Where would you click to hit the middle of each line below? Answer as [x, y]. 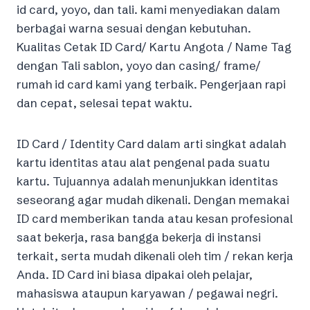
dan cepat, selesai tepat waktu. [104, 103]
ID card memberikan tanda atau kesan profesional [155, 219]
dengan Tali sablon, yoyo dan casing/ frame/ [139, 66]
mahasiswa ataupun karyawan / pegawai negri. [147, 293]
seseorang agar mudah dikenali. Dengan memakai [153, 200]
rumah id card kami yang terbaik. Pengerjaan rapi [151, 84]
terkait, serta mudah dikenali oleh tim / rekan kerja [155, 256]
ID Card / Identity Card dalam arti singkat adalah [151, 144]
